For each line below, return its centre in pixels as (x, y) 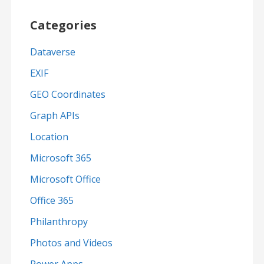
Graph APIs (55, 116)
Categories (63, 25)
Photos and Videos (71, 243)
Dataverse (52, 52)
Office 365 (52, 201)
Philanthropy (59, 222)
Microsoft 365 (60, 158)
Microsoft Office (65, 179)
